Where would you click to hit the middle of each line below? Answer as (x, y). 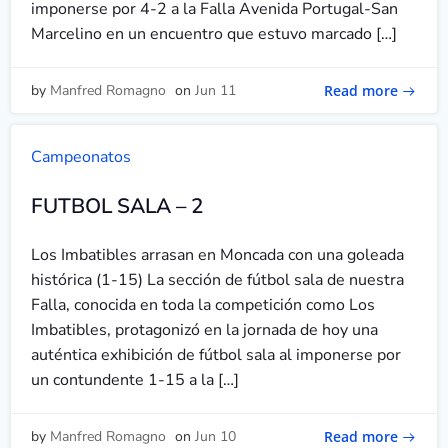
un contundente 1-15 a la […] (135, 380)
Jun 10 (215, 436)
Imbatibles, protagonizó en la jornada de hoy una (204, 330)
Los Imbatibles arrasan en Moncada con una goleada (217, 255)
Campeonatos (81, 157)
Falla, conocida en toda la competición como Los (203, 305)
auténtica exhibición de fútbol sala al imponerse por (216, 355)
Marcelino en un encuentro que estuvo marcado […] (214, 34)
